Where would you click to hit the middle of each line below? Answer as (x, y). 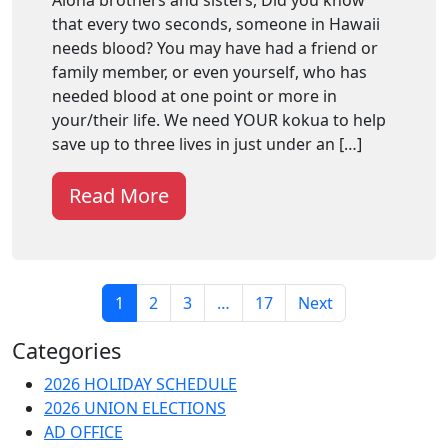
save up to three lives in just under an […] (207, 143)
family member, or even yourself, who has (209, 71)
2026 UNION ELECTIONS (135, 407)
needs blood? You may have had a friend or (215, 47)
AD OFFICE (83, 431)
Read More (119, 195)
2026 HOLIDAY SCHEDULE (140, 383)
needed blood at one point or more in (194, 95)
